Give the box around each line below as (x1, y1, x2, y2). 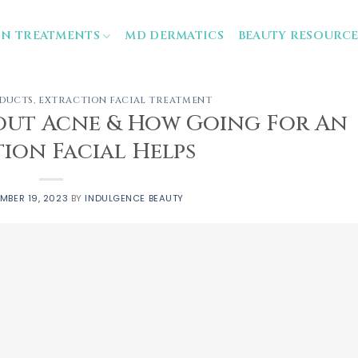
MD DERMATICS (125, 28, 224, 43)
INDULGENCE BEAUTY (85, 191, 184, 205)
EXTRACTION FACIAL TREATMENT (38, 94, 213, 106)
